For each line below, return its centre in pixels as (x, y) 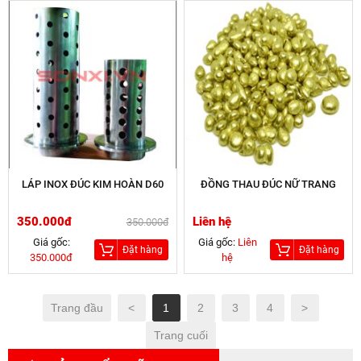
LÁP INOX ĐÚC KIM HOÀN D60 (92, 185)
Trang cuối (180, 336)
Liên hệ (212, 222)
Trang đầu (77, 308)
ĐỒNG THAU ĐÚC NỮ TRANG (269, 185)
